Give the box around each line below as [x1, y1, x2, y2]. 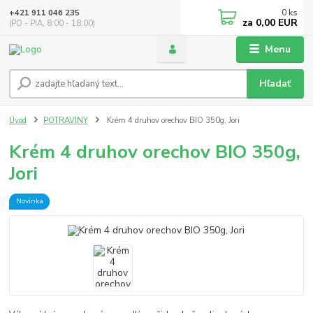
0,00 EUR [253, 16, 298, 29]
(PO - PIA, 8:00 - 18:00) [9, 17, 96, 29]
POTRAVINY [43, 115, 88, 126]
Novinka [15, 196, 43, 207]
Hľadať [259, 77, 291, 91]
